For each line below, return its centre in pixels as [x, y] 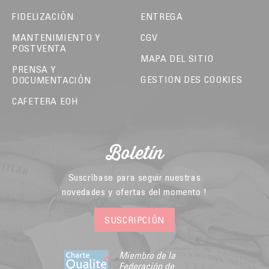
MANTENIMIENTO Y [56, 37]
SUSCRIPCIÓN [134, 219]
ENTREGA [162, 16]
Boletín [134, 153]
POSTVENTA [39, 48]
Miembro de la [147, 255]
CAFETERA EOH [45, 101]
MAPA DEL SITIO [177, 58]
